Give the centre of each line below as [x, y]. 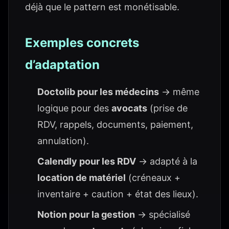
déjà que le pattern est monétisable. [102, 7]
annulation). [63, 141]
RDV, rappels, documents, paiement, [115, 124]
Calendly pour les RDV [87, 161]
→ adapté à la [167, 161]
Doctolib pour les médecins [98, 92]
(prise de [167, 108]
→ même [179, 92]
